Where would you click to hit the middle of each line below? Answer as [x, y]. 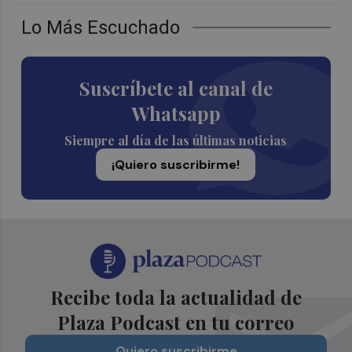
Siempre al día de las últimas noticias [176, 140]
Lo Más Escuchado [101, 27]
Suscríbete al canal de [176, 88]
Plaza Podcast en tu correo [176, 322]
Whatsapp [176, 113]
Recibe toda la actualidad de [176, 297]
